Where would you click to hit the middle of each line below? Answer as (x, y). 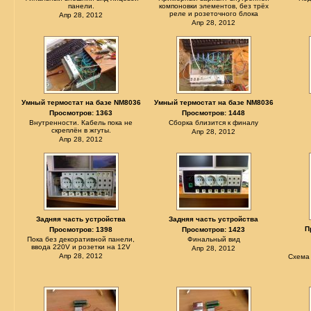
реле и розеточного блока (214, 14)
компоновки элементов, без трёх (214, 6)
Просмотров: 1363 (81, 113)
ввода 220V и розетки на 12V (81, 247)
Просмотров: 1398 (81, 229)
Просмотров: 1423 (214, 229)
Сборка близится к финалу (214, 123)
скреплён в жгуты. (81, 130)
